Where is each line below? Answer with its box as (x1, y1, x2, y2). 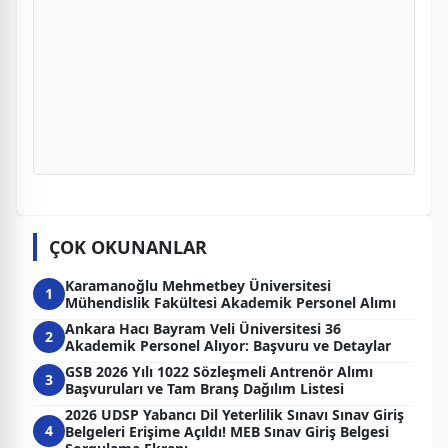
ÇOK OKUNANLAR (49, 234, 207, 259)
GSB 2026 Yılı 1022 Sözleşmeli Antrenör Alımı (65, 361, 373, 381)
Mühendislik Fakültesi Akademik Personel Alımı (65, 292, 396, 312)
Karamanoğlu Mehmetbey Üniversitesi (65, 275, 331, 295)
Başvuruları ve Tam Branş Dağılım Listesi (65, 378, 344, 398)
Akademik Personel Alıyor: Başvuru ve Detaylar (65, 335, 391, 355)
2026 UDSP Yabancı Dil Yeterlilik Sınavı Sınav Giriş (65, 404, 404, 424)
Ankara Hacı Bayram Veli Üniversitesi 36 (65, 318, 341, 338)
